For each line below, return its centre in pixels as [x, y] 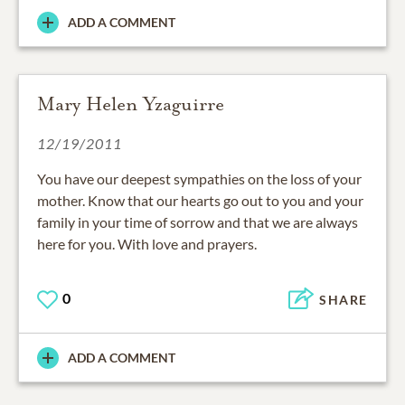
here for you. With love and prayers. [147, 244]
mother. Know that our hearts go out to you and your [200, 201]
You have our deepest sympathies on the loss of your [199, 179]
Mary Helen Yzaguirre [131, 104]
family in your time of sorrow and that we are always [198, 222]
